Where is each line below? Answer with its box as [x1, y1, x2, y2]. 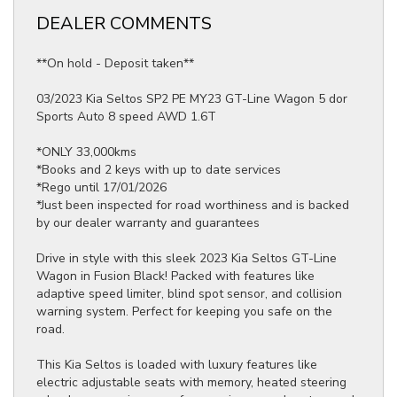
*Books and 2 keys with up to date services [36, 161, 281, 178]
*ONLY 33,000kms [36, 144, 136, 160]
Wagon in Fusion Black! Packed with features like [36, 268, 315, 284]
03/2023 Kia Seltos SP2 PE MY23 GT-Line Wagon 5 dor [36, 90, 347, 107]
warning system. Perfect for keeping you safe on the [36, 303, 332, 320]
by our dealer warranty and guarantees [36, 214, 260, 231]
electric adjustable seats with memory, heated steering [36, 374, 346, 391]
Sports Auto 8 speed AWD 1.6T [36, 108, 216, 125]
